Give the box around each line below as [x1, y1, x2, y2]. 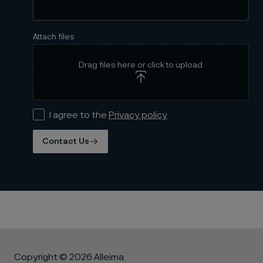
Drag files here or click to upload [79, 60, 203, 69]
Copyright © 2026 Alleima [14, 252, 124, 262]
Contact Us [42, 137, 89, 146]
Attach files [32, 32, 75, 41]
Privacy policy [108, 110, 167, 120]
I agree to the [49, 110, 109, 120]
